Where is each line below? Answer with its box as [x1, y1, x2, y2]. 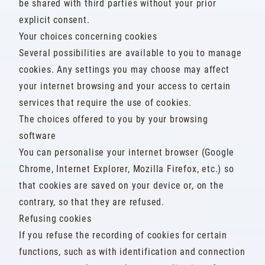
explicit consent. [19, 14, 90, 25]
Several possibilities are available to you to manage [19, 47, 242, 59]
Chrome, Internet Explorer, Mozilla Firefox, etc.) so [19, 163, 234, 174]
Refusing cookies [19, 213, 92, 224]
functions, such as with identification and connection [19, 246, 245, 257]
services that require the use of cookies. [19, 97, 192, 108]
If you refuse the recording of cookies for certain [19, 230, 227, 241]
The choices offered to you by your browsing [19, 114, 208, 125]
